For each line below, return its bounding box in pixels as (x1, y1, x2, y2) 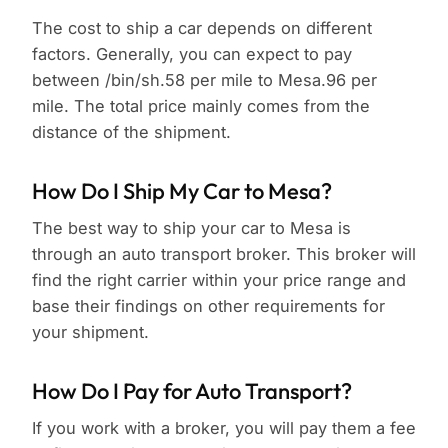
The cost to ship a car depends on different (32, 18, 372, 39)
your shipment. (32, 322, 149, 343)
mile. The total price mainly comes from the (32, 96, 370, 117)
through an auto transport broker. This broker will (32, 244, 416, 265)
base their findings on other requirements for (32, 296, 385, 317)
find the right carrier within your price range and (32, 270, 406, 291)
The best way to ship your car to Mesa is (32, 218, 351, 239)
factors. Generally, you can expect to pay (32, 44, 352, 65)
